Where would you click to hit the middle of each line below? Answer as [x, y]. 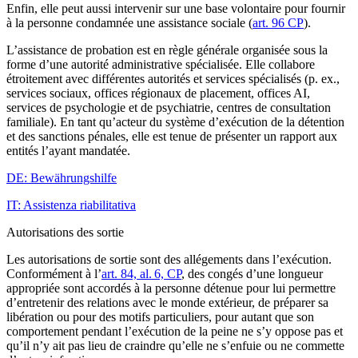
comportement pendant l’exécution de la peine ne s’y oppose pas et [175, 332]
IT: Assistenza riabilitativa [71, 205]
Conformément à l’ [54, 274]
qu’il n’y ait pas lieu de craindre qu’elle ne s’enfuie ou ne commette [175, 346]
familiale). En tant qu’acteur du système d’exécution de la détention [175, 122]
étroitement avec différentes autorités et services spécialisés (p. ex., [173, 79]
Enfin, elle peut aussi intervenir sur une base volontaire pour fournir [176, 9]
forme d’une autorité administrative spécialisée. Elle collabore [161, 65]
